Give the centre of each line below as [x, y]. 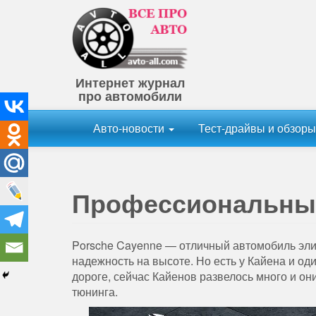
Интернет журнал [130, 83]
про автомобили [130, 96]
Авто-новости [130, 128]
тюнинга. [95, 292]
